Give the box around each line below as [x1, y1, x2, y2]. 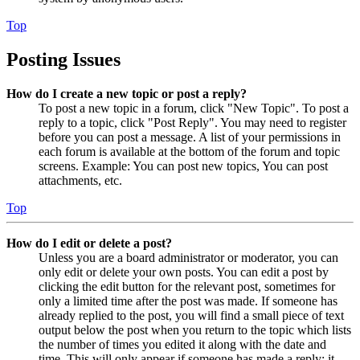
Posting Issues [6, 48, 121, 70]
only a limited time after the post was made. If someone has [39, 293, 337, 308]
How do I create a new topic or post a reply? [6, 86, 247, 100]
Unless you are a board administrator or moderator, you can [39, 250, 338, 264]
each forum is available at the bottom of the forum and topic [39, 144, 340, 158]
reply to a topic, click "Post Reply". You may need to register [39, 115, 346, 129]
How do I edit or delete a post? [6, 235, 172, 250]
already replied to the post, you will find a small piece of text [39, 308, 344, 322]
